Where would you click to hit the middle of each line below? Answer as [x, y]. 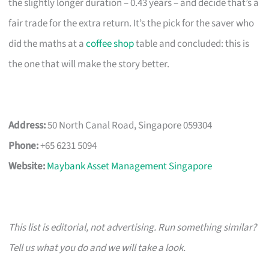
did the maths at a [47, 44]
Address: [27, 125]
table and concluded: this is [192, 44]
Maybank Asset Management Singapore [130, 166]
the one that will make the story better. [89, 64]
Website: [27, 166]
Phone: [24, 146]
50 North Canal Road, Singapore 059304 [129, 125]
